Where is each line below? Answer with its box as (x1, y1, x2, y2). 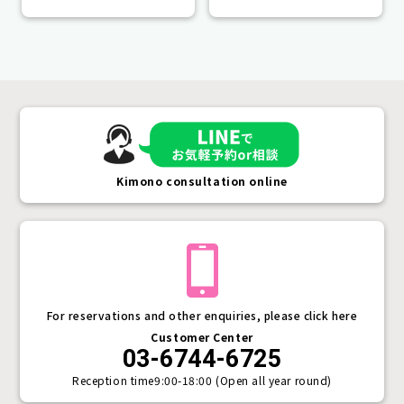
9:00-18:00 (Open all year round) (153, 372, 332, 389)
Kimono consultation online (116, 173, 288, 189)
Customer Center (151, 329, 253, 345)
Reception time (72, 372, 154, 389)
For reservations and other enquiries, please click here (46, 308, 358, 324)
